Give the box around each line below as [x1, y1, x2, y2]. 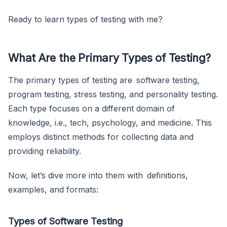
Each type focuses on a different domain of [8, 103, 175, 114]
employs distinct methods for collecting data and [8, 132, 194, 142]
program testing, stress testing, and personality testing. [8, 89, 218, 100]
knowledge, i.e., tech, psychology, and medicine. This [8, 118, 212, 128]
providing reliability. [8, 146, 81, 157]
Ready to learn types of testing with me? [8, 14, 163, 25]
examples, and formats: [8, 184, 98, 195]
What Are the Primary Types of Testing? [8, 51, 211, 65]
